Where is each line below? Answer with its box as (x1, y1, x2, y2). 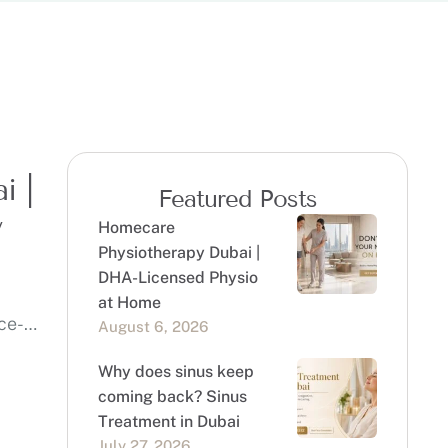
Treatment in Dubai (97, 412, 240, 431)
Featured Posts (157, 185, 317, 213)
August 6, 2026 (97, 318, 209, 335)
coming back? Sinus (97, 387, 247, 406)
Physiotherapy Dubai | (97, 243, 260, 262)
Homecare (97, 218, 175, 237)
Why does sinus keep (97, 362, 254, 381)
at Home (97, 293, 161, 312)
